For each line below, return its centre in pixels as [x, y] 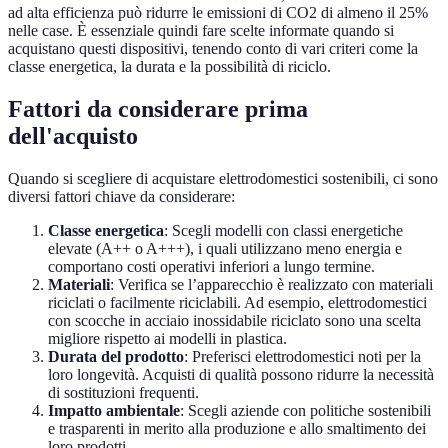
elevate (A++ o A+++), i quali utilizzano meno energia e [225, 249]
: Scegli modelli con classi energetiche [283, 231]
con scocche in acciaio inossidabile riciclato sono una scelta [234, 321]
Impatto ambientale [114, 411]
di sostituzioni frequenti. [123, 393]
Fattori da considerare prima [158, 109]
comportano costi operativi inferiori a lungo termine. [211, 267]
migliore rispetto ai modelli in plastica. [167, 339]
